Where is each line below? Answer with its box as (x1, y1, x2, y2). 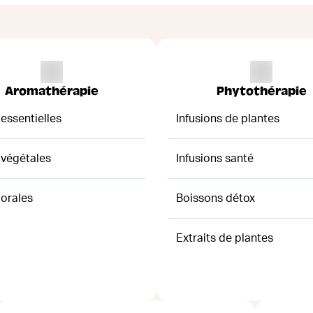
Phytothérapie (216, 83, 307, 99)
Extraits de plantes (176, 232, 273, 244)
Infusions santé (176, 152, 254, 164)
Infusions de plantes (176, 112, 279, 124)
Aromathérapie (5, 83, 99, 99)
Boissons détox (176, 192, 255, 204)
